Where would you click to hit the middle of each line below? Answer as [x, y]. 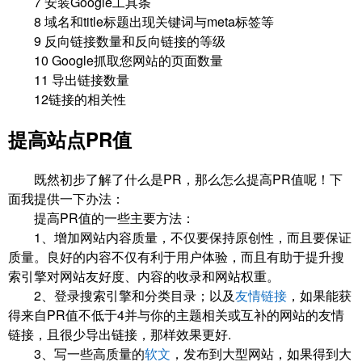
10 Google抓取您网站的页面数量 [116, 61]
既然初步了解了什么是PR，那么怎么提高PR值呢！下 [175, 179]
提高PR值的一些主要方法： [101, 218]
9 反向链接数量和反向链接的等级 [117, 41]
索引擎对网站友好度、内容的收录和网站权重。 [144, 276]
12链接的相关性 [67, 99]
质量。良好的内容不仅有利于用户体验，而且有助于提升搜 [176, 257]
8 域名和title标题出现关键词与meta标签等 [141, 22]
